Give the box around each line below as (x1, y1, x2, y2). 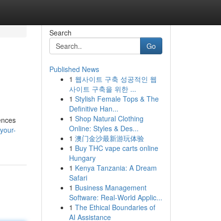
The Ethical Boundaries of (74, 202, 155, 212)
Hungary (69, 153, 96, 163)
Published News (49, 64, 99, 74)
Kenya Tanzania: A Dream (74, 163, 157, 173)
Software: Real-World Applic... (69, 192, 162, 202)
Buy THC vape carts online (74, 143, 158, 153)
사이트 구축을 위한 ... (69, 84, 136, 94)
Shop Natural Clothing (74, 113, 144, 123)
